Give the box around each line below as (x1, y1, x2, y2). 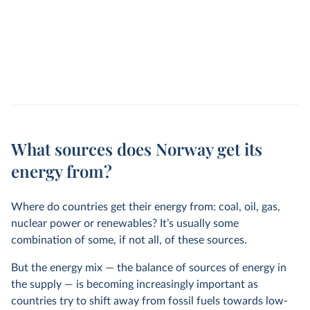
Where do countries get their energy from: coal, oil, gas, (11, 201, 280, 212)
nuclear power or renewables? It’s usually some (11, 218, 239, 229)
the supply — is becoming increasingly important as (11, 279, 258, 290)
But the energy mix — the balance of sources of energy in (11, 262, 286, 273)
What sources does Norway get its (11, 138, 262, 160)
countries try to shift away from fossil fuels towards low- (11, 295, 288, 307)
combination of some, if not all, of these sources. (11, 235, 247, 246)
